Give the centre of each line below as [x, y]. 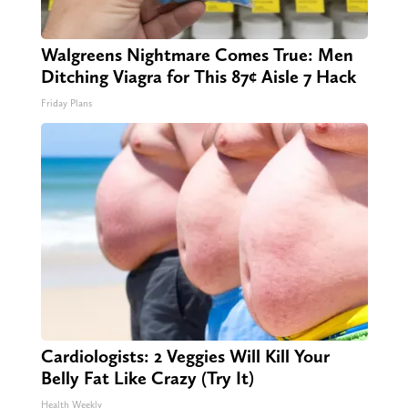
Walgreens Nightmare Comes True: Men [197, 54]
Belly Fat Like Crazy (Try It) [147, 377]
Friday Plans [66, 103]
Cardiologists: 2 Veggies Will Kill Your [185, 356]
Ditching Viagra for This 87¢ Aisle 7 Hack [198, 76]
